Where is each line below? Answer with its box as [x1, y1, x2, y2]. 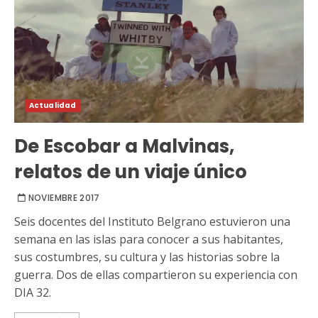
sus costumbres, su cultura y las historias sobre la [14, 249, 280, 265]
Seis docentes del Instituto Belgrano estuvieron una [14, 214, 290, 230]
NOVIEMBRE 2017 [28, 192, 100, 204]
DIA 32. [14, 285, 51, 301]
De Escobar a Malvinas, [14, 133, 234, 160]
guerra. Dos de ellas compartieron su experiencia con [14, 267, 297, 283]
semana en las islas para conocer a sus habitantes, [14, 231, 283, 248]
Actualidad [29, 100, 76, 111]
